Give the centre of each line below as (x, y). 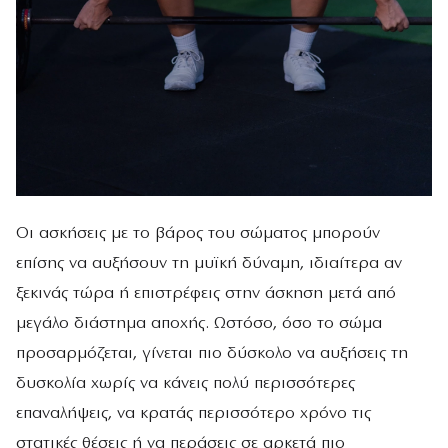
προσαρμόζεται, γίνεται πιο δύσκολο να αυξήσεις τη (212, 354)
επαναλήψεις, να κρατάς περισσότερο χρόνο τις (193, 414)
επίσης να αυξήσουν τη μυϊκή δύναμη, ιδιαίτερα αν (209, 264)
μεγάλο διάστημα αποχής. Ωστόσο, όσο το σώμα (199, 324)
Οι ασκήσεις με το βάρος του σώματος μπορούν (198, 234)
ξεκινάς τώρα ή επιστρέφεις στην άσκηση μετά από (206, 294)
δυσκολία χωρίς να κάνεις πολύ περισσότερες (185, 384)
